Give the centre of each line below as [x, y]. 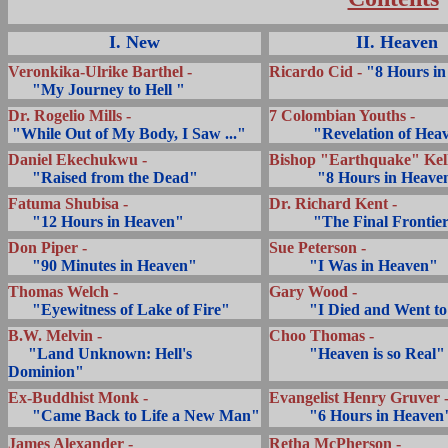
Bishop [292, 159]
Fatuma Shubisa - [68, 203]
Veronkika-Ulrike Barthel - [100, 71]
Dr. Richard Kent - [333, 203]
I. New [134, 42]
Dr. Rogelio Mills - [69, 115]
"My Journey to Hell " [108, 89]
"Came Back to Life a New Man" [146, 415]
